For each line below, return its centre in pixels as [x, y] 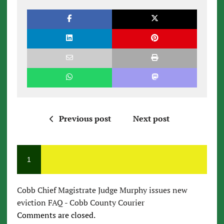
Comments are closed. [56, 215]
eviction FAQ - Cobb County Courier [80, 203]
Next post [151, 119]
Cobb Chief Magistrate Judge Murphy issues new [102, 190]
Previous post [85, 119]
